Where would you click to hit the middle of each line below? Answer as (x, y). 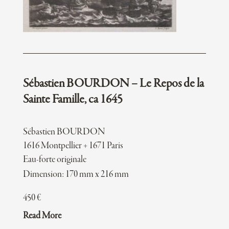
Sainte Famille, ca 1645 (73, 100)
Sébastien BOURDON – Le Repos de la (113, 84)
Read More (42, 216)
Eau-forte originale (54, 160)
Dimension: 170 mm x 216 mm (76, 175)
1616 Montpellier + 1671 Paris (73, 146)
